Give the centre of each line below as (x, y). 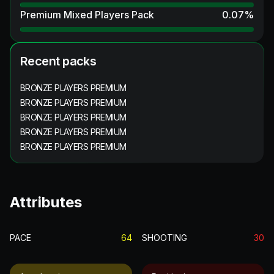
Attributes (46, 202)
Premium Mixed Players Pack (87, 14)
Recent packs (58, 61)
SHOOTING (165, 237)
